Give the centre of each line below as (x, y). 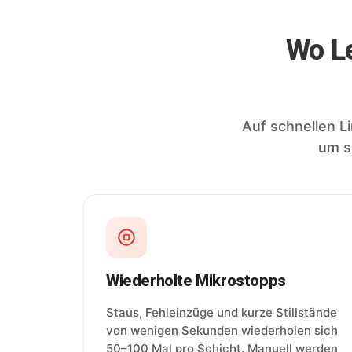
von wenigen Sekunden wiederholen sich (222, 330)
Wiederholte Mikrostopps (196, 280)
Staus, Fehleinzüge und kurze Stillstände (222, 312)
